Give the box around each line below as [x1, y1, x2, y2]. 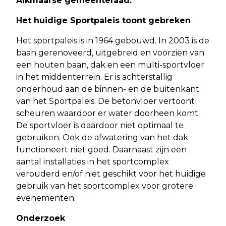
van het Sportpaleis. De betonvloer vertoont [16, 96, 195, 106]
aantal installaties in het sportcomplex [16, 156, 169, 166]
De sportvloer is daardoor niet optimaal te [16, 120, 184, 130]
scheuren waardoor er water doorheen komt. [16, 108, 200, 118]
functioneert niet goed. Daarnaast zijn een [16, 144, 187, 154]
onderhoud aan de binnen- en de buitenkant [16, 84, 199, 94]
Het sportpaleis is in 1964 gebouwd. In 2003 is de [16, 35, 209, 45]
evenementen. [16, 193, 76, 203]
